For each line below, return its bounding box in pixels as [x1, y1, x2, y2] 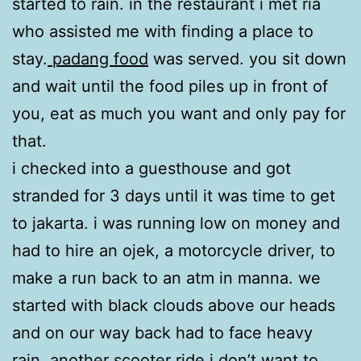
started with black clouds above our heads [12, 295, 335, 315]
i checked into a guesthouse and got [12, 158, 291, 178]
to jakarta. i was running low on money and [12, 213, 340, 233]
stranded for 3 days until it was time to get [12, 185, 335, 205]
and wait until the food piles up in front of [12, 76, 328, 96]
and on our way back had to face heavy [12, 322, 313, 342]
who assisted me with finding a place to [12, 21, 313, 41]
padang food [48, 48, 148, 68]
